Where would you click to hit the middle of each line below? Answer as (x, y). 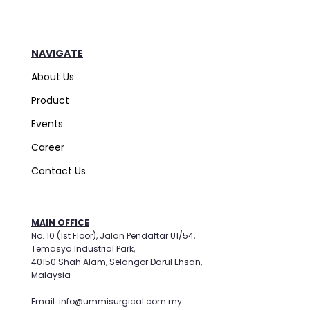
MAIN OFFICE (60, 222)
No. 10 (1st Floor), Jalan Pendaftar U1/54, (113, 236)
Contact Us (58, 171)
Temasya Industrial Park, (83, 249)
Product (50, 100)
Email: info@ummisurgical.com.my (107, 301)
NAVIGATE (57, 53)
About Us (53, 77)
